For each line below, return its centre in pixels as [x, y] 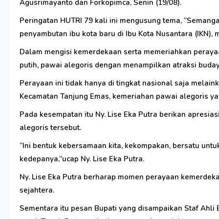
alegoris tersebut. [50, 128]
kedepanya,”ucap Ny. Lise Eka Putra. [82, 159]
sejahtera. [37, 190]
